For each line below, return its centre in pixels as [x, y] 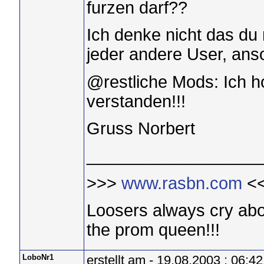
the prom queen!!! [153, 230]
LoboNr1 [38, 257]
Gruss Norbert [141, 128]
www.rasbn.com [181, 183]
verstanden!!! [136, 101]
